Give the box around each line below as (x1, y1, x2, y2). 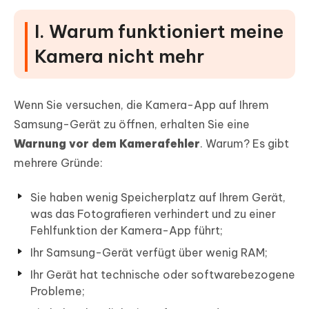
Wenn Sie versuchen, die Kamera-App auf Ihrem (14, 98, 269, 112)
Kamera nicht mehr (34, 45, 204, 68)
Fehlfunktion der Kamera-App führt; (30, 223, 223, 238)
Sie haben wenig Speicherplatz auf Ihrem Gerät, (30, 190, 286, 205)
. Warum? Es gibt (200, 137, 289, 151)
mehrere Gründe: (14, 156, 103, 170)
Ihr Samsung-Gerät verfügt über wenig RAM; (30, 246, 268, 260)
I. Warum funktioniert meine (34, 20, 283, 43)
